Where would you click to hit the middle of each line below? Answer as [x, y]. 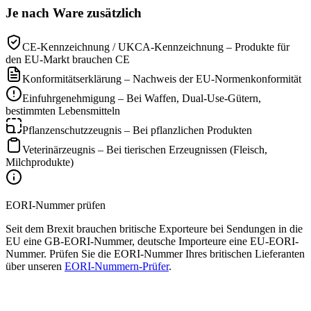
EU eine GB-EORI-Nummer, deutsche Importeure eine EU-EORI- [152, 241]
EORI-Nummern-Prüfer [117, 266]
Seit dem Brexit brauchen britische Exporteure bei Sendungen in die [154, 228]
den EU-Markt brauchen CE [68, 59]
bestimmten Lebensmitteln [63, 110]
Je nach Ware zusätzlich [74, 13]
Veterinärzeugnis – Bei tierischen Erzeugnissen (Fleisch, [145, 149]
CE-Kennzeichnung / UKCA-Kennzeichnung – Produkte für [156, 47]
